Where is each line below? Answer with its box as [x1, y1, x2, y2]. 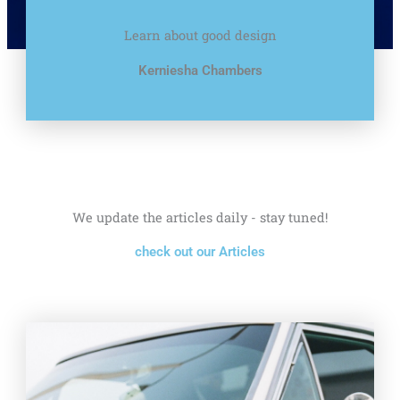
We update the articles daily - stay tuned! [72, 209, 328, 226]
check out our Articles [135, 244, 265, 260]
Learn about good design [123, 27, 277, 44]
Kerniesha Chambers [137, 62, 262, 79]
